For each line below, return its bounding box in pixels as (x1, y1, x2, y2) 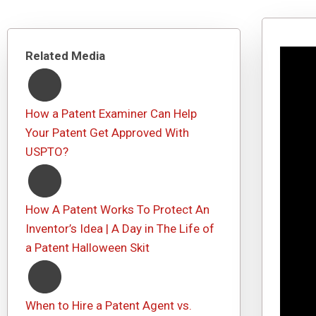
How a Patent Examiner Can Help (25, 107, 197, 121)
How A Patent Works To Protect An (25, 202, 209, 217)
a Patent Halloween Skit (25, 241, 150, 255)
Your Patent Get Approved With (25, 126, 189, 140)
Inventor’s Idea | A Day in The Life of (25, 221, 214, 236)
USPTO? (25, 145, 68, 159)
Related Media (25, 49, 105, 63)
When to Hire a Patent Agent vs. (25, 298, 192, 312)
